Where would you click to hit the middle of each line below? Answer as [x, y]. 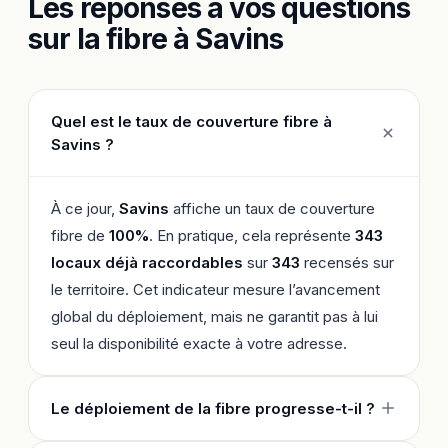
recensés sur [347, 262]
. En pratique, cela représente [252, 235]
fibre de [80, 235]
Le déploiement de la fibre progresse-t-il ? [213, 408]
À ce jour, [85, 208]
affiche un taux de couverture [272, 208]
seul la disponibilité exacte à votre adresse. [199, 343]
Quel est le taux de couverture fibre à [191, 121]
